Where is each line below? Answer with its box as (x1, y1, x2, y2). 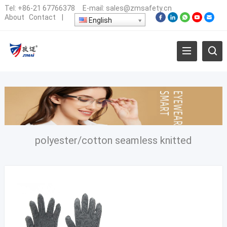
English (87, 16, 112, 25)
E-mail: (74, 4, 106, 12)
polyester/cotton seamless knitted (35, 134, 192, 146)
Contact (28, 13, 56, 22)
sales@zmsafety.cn (105, 4, 172, 12)
